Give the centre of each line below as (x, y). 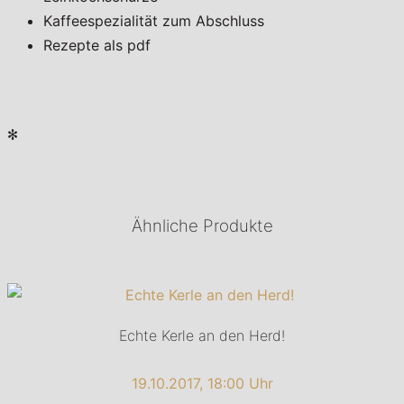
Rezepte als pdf (97, 46)
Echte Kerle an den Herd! (202, 336)
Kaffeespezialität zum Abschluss (154, 21)
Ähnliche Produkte (202, 226)
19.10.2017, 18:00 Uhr (202, 384)
